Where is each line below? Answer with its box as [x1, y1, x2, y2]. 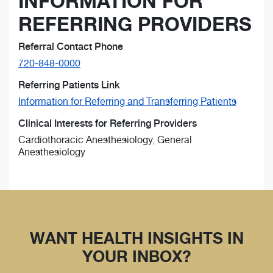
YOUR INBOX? [82, 247, 191, 266]
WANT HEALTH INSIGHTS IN [29, 229, 244, 248]
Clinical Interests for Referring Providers [18, 118, 197, 130]
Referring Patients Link [18, 79, 120, 91]
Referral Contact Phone [18, 41, 123, 53]
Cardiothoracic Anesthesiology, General [18, 134, 192, 146]
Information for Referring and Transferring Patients [18, 96, 236, 108]
